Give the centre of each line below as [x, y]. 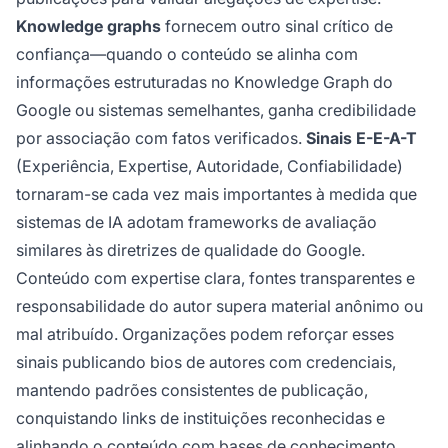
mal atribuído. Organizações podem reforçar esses [205, 334]
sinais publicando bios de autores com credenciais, [206, 362]
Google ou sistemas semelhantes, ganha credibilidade [216, 110]
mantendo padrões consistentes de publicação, [192, 390]
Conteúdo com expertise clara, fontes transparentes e [215, 278]
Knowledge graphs [88, 26]
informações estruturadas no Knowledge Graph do [204, 82]
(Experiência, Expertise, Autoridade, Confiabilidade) [209, 166]
